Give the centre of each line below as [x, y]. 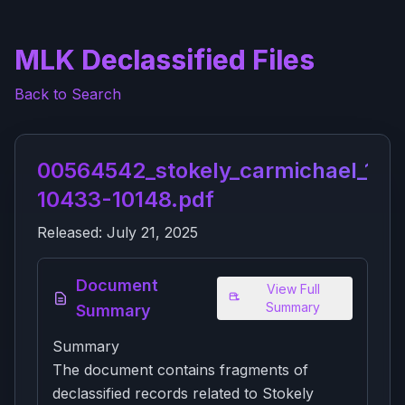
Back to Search [68, 94]
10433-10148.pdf [126, 199]
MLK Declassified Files [165, 60]
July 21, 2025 [152, 232]
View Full [293, 289]
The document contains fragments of [180, 370]
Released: [72, 232]
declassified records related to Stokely [183, 393]
